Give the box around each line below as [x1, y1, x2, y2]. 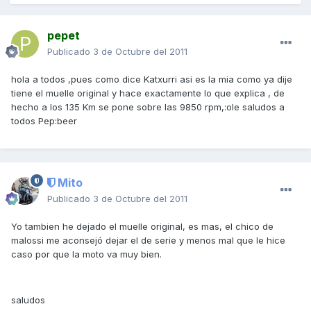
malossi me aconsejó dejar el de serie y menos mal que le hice [11, 235, 285, 246]
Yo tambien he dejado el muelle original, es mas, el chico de [11, 221, 274, 233]
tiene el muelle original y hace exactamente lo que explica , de [11, 87, 285, 99]
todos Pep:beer [11, 115, 77, 127]
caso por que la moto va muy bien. [11, 249, 162, 260]
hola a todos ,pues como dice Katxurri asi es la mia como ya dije [11, 74, 292, 85]
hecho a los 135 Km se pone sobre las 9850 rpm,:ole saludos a [11, 101, 285, 113]
